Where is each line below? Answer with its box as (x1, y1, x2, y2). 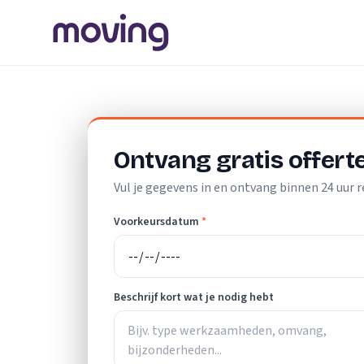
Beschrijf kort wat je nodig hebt (113, 289, 274, 306)
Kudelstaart (251, 84, 308, 101)
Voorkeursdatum (113, 214, 199, 230)
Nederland (97, 84, 148, 101)
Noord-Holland (165, 84, 234, 101)
